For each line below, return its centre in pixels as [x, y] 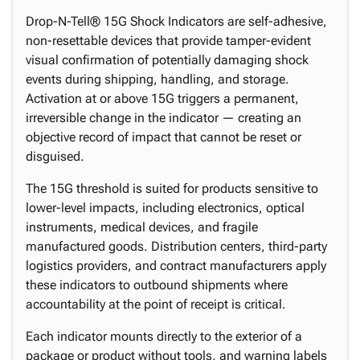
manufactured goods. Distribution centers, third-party [176, 246]
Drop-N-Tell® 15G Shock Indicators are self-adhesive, [176, 21]
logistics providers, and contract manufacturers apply [176, 266]
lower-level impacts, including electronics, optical [165, 208]
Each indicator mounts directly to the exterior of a [164, 336]
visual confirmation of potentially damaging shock [167, 60]
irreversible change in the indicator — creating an [164, 118]
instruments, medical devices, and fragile [142, 227]
